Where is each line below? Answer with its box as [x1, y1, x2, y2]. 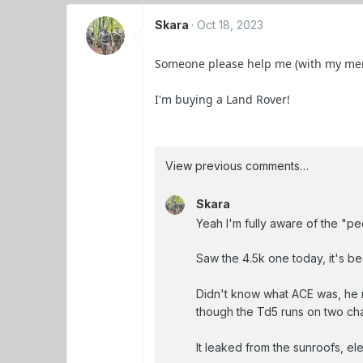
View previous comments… [165, 158, 310, 173]
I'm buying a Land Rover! [155, 91, 291, 107]
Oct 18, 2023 [197, 17, 264, 32]
